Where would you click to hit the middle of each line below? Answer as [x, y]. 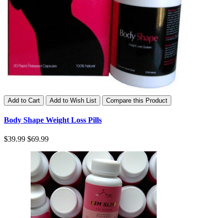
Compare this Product [137, 100]
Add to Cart [24, 100]
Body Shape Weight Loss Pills [53, 120]
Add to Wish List [73, 100]
